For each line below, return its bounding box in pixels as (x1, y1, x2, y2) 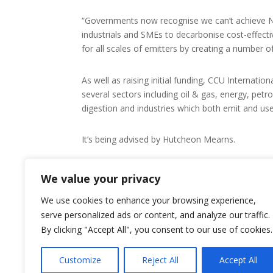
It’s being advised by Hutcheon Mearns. (82, 133, 236, 146)
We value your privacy (41, 171, 160, 186)
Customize (58, 254, 101, 266)
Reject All (141, 254, 179, 266)
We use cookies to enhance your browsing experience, (41, 194, 256, 206)
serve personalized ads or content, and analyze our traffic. (41, 209, 270, 221)
